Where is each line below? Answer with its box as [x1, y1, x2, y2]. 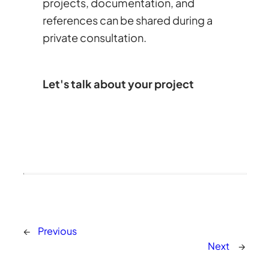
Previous [38, 224, 77, 237]
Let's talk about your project [42, 76, 194, 91]
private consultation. [42, 30, 147, 44]
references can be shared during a [42, 13, 213, 27]
